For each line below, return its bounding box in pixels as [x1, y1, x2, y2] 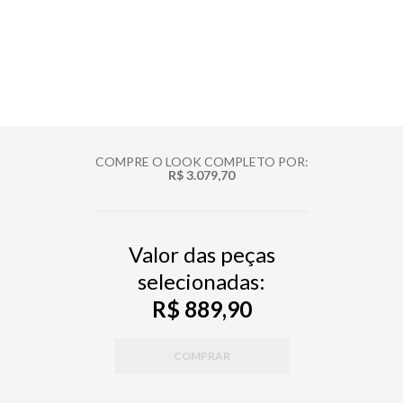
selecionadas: [138, 267, 265, 294]
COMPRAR [173, 348, 230, 363]
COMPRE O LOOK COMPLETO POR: [94, 153, 309, 169]
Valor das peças [128, 240, 275, 267]
